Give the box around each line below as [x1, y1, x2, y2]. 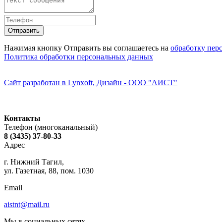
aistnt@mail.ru [4, 200, 50, 209]
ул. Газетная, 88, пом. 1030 [4, 166, 94, 175]
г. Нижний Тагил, [4, 157, 64, 166]
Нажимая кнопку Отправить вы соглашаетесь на [4, 43, 170, 52]
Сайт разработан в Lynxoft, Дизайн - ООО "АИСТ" [4, 78, 177, 87]
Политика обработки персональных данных [4, 52, 153, 61]
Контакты [4, 113, 41, 122]
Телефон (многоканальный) [4, 122, 98, 131]
